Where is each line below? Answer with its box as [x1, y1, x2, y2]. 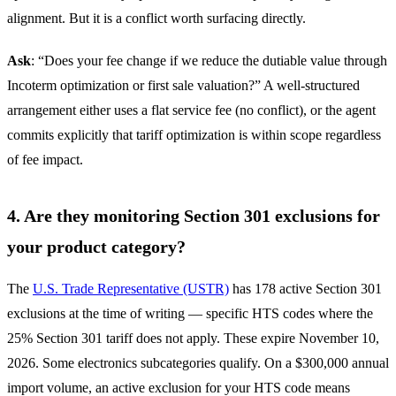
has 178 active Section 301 [229, 280, 382, 296]
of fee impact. [7, 151, 83, 167]
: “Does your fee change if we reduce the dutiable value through [31, 52, 387, 68]
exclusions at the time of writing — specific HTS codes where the [7, 305, 373, 321]
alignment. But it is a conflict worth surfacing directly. [7, 10, 306, 26]
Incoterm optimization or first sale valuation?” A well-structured [7, 77, 360, 93]
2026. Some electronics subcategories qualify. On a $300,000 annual [7, 354, 389, 370]
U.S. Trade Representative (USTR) [33, 280, 229, 296]
